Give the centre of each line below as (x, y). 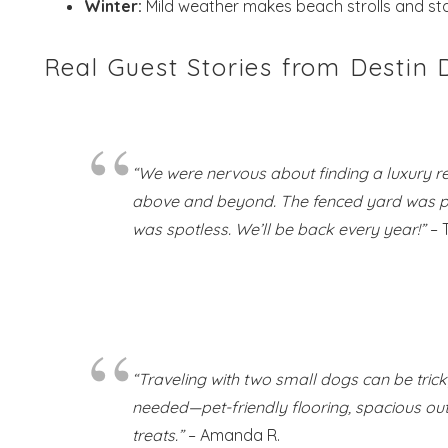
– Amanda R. (232, 434)
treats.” (158, 434)
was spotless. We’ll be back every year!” (279, 228)
